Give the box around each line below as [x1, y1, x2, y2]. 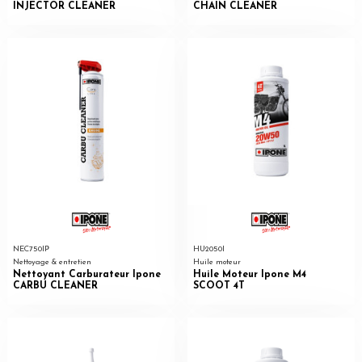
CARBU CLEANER [12, 280, 98, 291]
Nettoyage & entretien [12, 259, 91, 267]
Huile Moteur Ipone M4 [192, 269, 306, 280]
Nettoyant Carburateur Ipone [12, 269, 161, 280]
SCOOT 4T [192, 280, 245, 291]
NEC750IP [12, 246, 49, 254]
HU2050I [192, 246, 225, 254]
